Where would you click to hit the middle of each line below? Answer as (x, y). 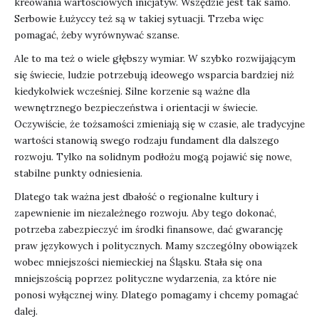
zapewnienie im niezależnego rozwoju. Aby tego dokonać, (145, 213)
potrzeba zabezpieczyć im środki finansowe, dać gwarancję (148, 230)
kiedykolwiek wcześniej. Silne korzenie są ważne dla (132, 91)
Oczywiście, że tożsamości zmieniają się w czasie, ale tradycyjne (159, 124)
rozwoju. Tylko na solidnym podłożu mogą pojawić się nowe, (153, 157)
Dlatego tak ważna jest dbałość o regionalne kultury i (136, 197)
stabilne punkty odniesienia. (78, 173)
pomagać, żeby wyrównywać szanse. (97, 35)
